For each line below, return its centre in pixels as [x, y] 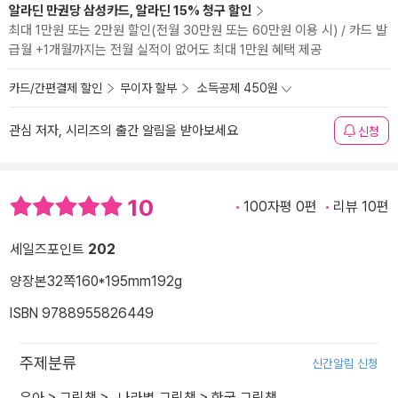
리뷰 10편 [361, 207]
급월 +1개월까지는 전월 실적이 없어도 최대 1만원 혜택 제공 [165, 50]
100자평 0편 [280, 207]
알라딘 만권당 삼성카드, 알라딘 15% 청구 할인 [130, 11]
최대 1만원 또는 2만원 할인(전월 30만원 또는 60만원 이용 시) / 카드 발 [198, 30]
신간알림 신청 [345, 364]
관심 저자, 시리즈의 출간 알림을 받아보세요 [123, 131]
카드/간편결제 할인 [56, 88]
